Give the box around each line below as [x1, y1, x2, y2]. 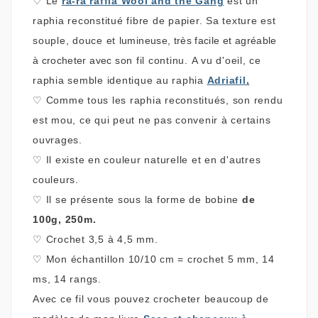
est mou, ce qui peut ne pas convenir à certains [33, 114, 271, 126]
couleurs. [33, 173, 79, 185]
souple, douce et [33, 34, 119, 46]
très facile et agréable [173, 34, 277, 46]
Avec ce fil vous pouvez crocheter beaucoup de [33, 292, 269, 305]
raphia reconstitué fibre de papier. [33, 14, 206, 26]
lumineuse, [119, 34, 171, 46]
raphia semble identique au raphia [33, 74, 207, 86]
